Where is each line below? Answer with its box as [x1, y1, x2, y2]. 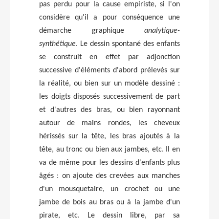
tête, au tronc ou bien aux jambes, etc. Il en [39, 145, 180, 153]
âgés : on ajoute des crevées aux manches [39, 172, 180, 180]
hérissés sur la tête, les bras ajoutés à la [39, 132, 180, 140]
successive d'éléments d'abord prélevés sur [39, 66, 180, 74]
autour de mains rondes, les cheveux [39, 119, 180, 127]
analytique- [144, 26, 180, 35]
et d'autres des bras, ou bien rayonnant [39, 106, 180, 114]
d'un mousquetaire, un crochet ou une [39, 185, 180, 193]
